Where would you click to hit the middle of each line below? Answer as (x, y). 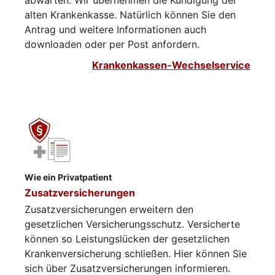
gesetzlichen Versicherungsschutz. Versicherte (132, 224)
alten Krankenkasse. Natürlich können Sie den (130, 15)
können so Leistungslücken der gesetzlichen (127, 239)
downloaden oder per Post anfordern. (112, 45)
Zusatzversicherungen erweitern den (109, 210)
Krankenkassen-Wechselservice (171, 65)
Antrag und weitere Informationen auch (115, 30)
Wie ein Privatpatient (68, 177)
